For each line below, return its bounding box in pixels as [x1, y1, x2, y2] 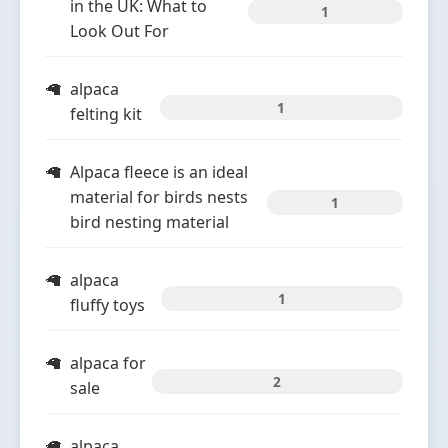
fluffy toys [70, 294, 145, 316]
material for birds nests [70, 186, 248, 208]
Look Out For [70, 20, 169, 42]
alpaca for [70, 352, 146, 374]
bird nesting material [70, 211, 229, 233]
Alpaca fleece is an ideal [70, 161, 248, 183]
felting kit [70, 103, 142, 125]
